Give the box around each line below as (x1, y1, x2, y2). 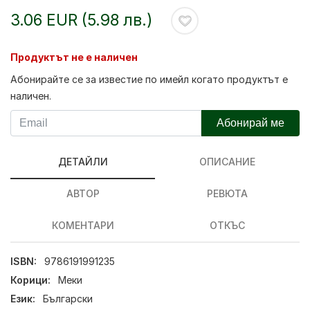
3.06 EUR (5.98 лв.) (10, 10, 153, 30)
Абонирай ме (216, 117, 284, 129)
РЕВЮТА (207, 188, 248, 199)
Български (43, 292, 93, 304)
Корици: (10, 274, 51, 286)
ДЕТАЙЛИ (57, 156, 108, 167)
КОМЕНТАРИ (51, 219, 114, 231)
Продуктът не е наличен (10, 51, 138, 63)
